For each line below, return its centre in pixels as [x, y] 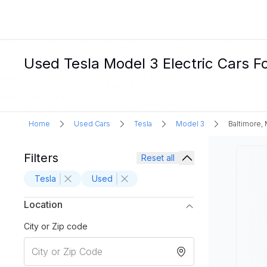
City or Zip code [56, 226]
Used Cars [92, 124]
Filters [41, 158]
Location [43, 204]
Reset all [158, 158]
